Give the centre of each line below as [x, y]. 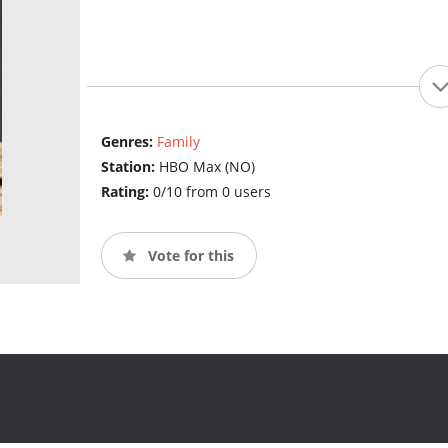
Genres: [128, 142]
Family [178, 142]
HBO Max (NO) [206, 167]
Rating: [126, 192]
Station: [129, 167]
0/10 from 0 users [211, 192]
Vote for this [188, 255]
